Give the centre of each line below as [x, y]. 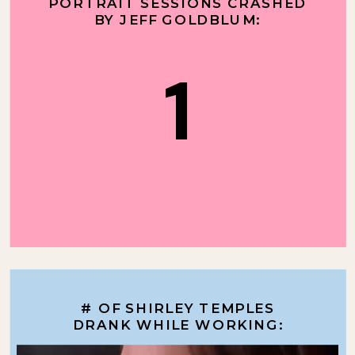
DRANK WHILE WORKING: [178, 324]
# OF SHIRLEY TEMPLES [178, 307]
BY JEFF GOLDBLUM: [177, 19]
